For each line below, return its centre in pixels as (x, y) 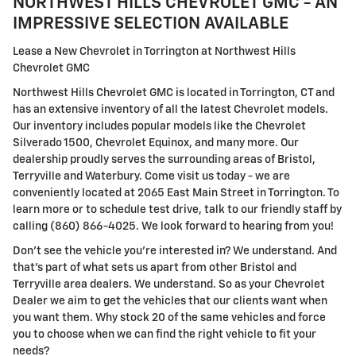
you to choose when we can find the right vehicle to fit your (164, 334)
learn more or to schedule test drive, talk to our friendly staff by (177, 209)
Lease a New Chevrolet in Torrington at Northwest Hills (154, 51)
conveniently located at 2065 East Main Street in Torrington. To (176, 193)
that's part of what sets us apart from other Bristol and (155, 267)
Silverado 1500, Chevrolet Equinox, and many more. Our (156, 143)
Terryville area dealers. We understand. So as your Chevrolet (169, 284)
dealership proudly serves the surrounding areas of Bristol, (164, 159)
